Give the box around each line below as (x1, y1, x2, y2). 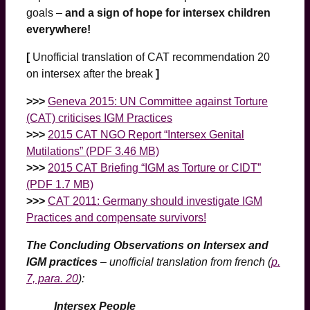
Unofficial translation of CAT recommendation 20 (33, 51, 270, 63)
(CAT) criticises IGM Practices (26, 111, 172, 124)
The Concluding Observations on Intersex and (26, 239, 268, 251)
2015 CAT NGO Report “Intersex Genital (48, 128, 244, 140)
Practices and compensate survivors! (26, 211, 206, 224)
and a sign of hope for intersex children (65, 6, 271, 19)
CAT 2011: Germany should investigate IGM (48, 194, 262, 207)
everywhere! (26, 23, 91, 35)
